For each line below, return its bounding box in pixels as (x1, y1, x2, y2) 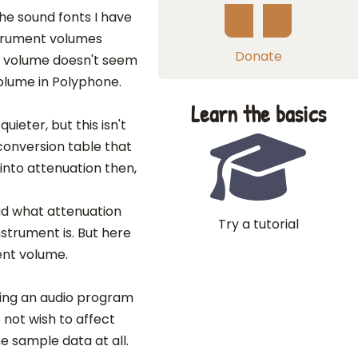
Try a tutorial (217, 215, 299, 233)
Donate (234, 47, 282, 66)
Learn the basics (190, 98, 326, 129)
